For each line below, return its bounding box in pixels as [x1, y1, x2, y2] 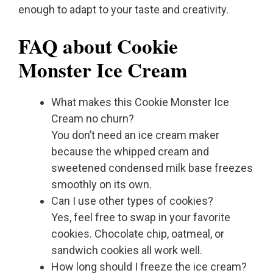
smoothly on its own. [51, 178, 152, 191]
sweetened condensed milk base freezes [51, 161, 253, 175]
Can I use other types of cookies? [51, 194, 213, 208]
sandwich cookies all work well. [51, 244, 202, 257]
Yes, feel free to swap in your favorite [51, 211, 230, 224]
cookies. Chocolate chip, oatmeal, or [51, 227, 224, 241]
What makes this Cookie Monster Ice [51, 96, 229, 109]
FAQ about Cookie [18, 31, 178, 61]
